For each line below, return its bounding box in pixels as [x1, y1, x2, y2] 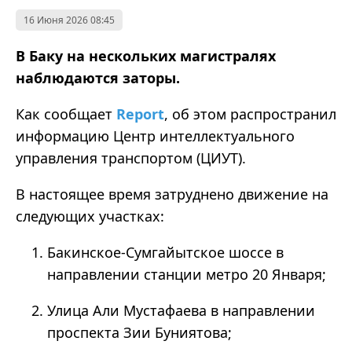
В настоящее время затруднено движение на [16, 185, 328, 204]
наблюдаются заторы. [16, 68, 180, 88]
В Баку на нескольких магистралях [16, 46, 276, 66]
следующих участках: [16, 207, 164, 226]
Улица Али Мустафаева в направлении [47, 301, 315, 321]
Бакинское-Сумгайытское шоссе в [47, 243, 284, 262]
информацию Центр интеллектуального [16, 126, 295, 146]
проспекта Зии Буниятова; [47, 323, 232, 343]
